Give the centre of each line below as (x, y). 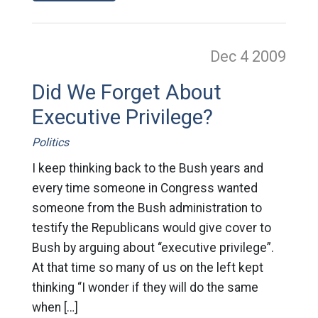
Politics (50, 142)
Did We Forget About (126, 92)
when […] (55, 307)
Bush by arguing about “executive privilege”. (153, 247)
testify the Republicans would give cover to (151, 227)
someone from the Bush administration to (147, 208)
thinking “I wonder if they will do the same (145, 287)
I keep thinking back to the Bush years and (147, 168)
